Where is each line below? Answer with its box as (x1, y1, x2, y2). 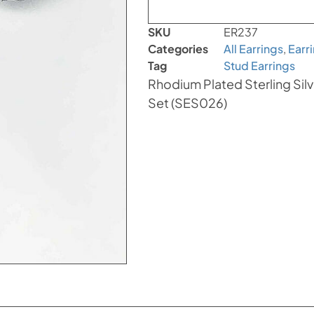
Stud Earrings (224, 58, 296, 73)
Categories (148, 41, 209, 56)
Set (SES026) (148, 95, 228, 111)
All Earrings (224, 41, 284, 56)
